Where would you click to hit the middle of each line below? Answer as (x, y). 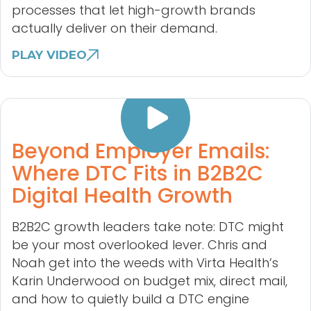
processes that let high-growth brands (134, 10)
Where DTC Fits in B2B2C (137, 174)
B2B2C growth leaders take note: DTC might (148, 227)
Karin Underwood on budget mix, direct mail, (150, 281)
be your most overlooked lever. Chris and (140, 245)
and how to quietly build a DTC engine (131, 299)
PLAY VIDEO (49, 55)
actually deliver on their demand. (115, 28)
